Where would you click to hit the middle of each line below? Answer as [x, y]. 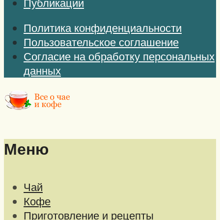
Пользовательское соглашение [101, 42]
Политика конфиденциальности [103, 28]
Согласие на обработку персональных [119, 56]
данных [42, 71]
